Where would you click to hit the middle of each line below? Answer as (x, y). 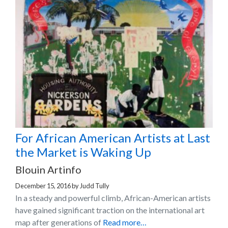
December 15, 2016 (43, 186)
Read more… (125, 222)
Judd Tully (95, 186)
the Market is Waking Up (83, 152)
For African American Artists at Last (113, 137)
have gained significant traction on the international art (110, 210)
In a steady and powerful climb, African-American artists (113, 197)
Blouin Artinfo (48, 169)
